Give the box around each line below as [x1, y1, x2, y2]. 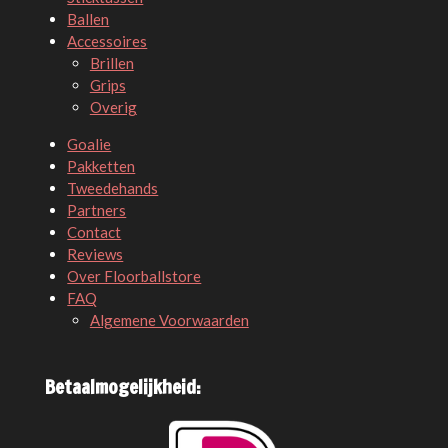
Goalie [67, 135, 112, 154]
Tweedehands [67, 179, 159, 198]
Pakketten [67, 157, 136, 176]
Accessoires [67, 32, 148, 51]
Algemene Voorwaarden [89, 311, 249, 330]
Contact [67, 223, 122, 242]
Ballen [67, 10, 110, 29]
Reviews [67, 245, 124, 264]
